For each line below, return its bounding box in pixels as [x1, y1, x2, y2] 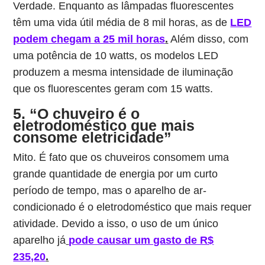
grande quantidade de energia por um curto [13, 168, 218, 180]
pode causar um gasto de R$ [69, 234, 214, 246]
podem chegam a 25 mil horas [13, 33, 166, 45]
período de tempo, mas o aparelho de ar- [13, 185, 207, 196]
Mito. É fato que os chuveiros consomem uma [13, 151, 230, 163]
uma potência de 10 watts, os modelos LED [13, 50, 219, 62]
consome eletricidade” [13, 129, 172, 146]
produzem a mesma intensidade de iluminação [13, 66, 234, 78]
